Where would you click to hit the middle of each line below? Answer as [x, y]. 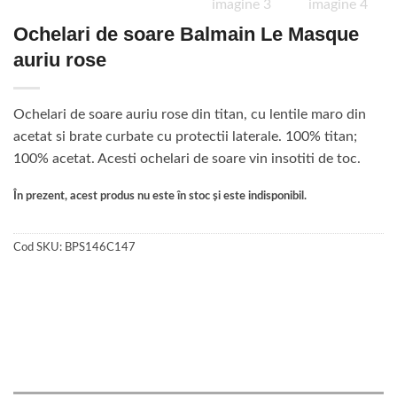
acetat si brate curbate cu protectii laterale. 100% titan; [185, 137]
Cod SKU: [39, 247]
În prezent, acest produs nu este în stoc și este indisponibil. [160, 195]
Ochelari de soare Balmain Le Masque [186, 35]
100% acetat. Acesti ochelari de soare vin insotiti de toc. [187, 159]
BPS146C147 [100, 247]
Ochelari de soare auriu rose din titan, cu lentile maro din [190, 115]
